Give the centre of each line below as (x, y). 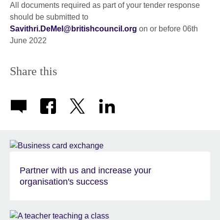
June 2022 (28, 40)
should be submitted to (50, 17)
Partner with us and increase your (85, 170)
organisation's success (64, 181)
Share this (33, 71)
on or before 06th (167, 28)
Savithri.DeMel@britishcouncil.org (73, 28)
